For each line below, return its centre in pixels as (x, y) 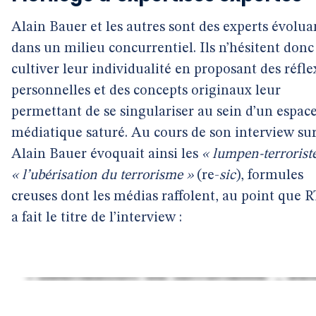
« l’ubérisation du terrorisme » (102, 176)
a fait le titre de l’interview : (97, 218)
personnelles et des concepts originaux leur (146, 91)
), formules (269, 176)
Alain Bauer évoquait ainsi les (107, 154)
